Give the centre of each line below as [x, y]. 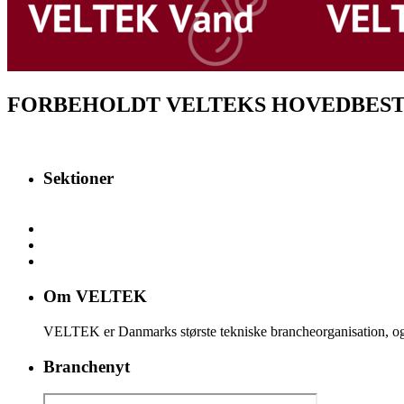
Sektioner [78, 178]
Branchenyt [87, 366]
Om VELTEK [95, 297]
